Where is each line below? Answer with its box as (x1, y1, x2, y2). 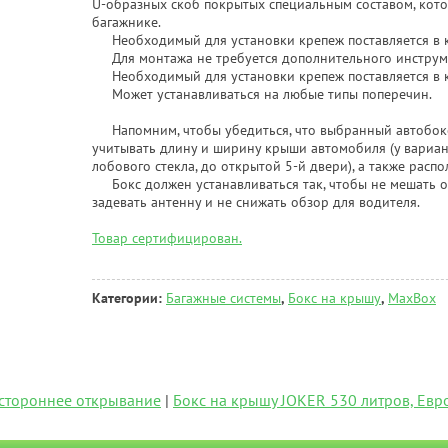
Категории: (92, 289, 166, 307)
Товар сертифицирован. (92, 229, 242, 247)
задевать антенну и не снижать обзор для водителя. (92, 193, 420, 211)
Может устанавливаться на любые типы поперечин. (92, 85, 432, 103)
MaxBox (388, 289, 436, 307)
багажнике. (92, 13, 161, 31)
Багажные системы (166, 289, 281, 307)
